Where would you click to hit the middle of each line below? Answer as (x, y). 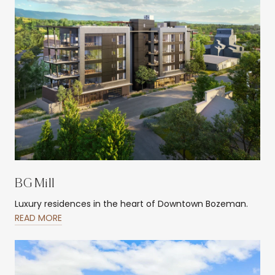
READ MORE (38, 218)
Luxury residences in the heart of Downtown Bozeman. (131, 204)
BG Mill (35, 184)
